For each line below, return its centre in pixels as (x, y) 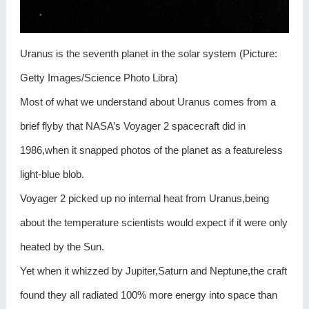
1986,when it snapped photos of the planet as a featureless (151, 150)
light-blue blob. (52, 174)
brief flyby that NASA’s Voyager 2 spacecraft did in (132, 126)
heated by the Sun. (62, 246)
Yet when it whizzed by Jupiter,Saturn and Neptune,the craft (153, 270)
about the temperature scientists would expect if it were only (153, 222)
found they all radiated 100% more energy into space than (148, 295)
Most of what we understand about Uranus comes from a (148, 101)
